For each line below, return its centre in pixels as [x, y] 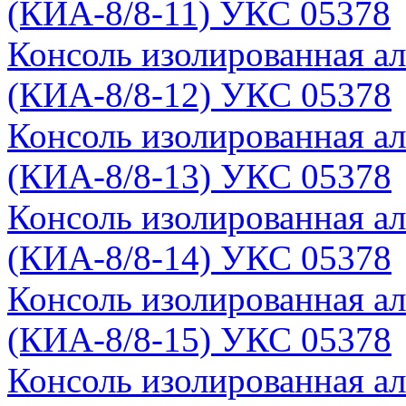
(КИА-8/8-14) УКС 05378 [199, 257]
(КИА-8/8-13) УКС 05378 [199, 176]
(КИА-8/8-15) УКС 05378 [199, 339]
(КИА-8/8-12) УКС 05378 [199, 94]
